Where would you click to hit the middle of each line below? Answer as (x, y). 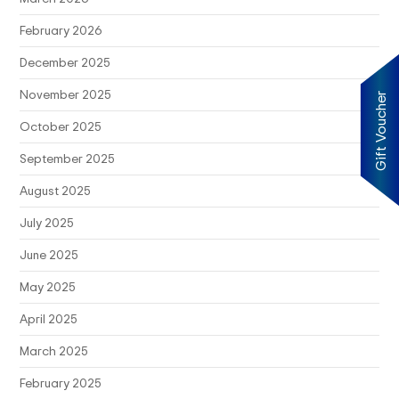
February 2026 (61, 29)
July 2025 (47, 222)
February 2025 (61, 382)
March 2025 (54, 350)
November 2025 (65, 94)
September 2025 (67, 158)
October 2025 (61, 126)
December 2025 (65, 61)
